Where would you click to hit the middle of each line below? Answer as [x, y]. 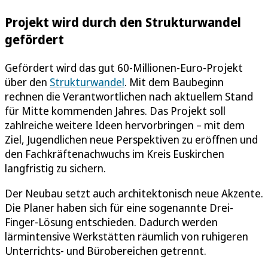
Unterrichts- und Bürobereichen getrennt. [106, 251]
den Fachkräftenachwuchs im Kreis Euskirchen [115, 154]
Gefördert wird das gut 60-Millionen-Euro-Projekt [124, 68]
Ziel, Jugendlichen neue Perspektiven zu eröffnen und [131, 139]
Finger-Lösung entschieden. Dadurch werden [111, 222]
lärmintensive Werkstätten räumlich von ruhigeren [127, 236]
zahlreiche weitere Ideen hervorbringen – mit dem [125, 125]
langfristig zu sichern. [55, 168]
